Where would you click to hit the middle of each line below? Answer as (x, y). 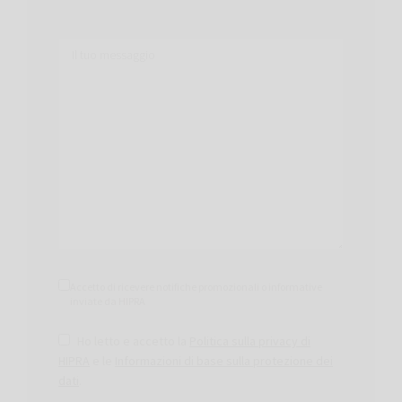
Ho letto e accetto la (132, 341)
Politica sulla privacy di (250, 341)
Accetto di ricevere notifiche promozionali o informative (196, 287)
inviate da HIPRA (108, 301)
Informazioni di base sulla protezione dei (224, 360)
